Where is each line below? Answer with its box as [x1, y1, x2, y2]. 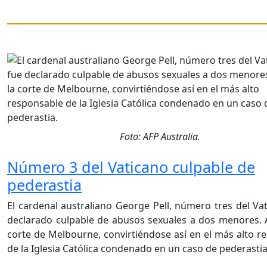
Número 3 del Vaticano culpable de [7, 157, 255, 178]
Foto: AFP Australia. [120, 130, 200, 144]
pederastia [7, 175, 82, 195]
